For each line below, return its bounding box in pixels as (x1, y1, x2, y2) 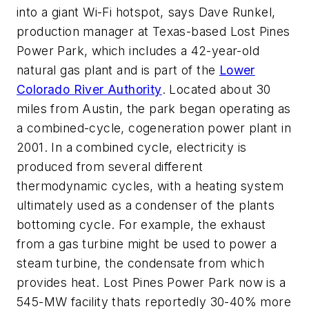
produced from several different (17, 159, 203, 175)
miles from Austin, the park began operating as (17, 101, 291, 117)
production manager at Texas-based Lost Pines (17, 24, 290, 39)
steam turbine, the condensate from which (17, 256, 264, 271)
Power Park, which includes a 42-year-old (17, 43, 259, 59)
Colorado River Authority (17, 82, 162, 97)
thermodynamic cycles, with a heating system (17, 179, 284, 194)
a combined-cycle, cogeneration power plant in (17, 121, 291, 136)
